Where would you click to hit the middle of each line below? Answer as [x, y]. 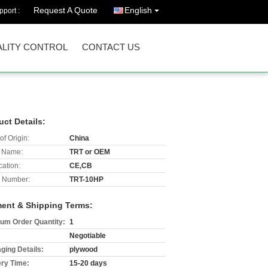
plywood [83, 249]
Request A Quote [66, 10]
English [138, 10]
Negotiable [88, 236]
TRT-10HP [86, 179]
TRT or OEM [90, 152]
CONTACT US [111, 47]
